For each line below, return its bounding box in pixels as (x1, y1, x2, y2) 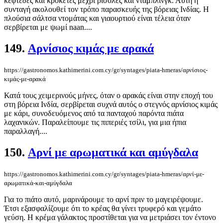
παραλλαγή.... (4, 127, 47, 136)
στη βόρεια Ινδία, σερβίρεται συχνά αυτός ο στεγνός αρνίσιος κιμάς (4, 100, 218, 109)
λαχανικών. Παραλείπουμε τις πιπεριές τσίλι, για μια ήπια (4, 118, 186, 127)
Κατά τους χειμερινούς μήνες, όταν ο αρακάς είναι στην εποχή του (4, 91, 213, 100)
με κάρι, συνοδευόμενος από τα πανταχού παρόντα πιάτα (4, 109, 184, 118)
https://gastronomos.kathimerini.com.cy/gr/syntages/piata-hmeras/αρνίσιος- (4, 66, 208, 74)
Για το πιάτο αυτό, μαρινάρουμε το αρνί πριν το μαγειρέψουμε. (4, 195, 203, 204)
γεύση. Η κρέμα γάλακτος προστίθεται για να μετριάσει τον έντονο (4, 213, 216, 222)
